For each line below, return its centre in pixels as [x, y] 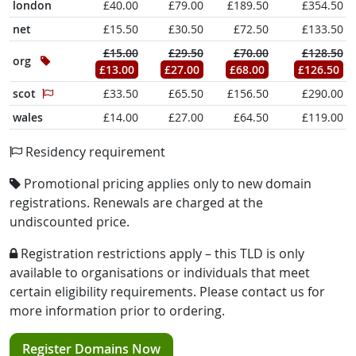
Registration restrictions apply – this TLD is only [161, 253]
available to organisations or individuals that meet [160, 273]
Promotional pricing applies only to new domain [166, 184]
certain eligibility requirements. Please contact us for [167, 292]
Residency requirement [94, 152]
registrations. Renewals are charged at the [136, 203]
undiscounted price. [70, 222]
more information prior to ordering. [117, 311]
